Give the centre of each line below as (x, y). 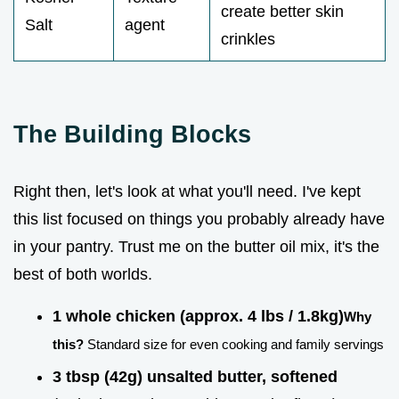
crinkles (248, 40)
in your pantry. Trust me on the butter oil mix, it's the (196, 247)
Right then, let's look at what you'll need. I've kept (187, 192)
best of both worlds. (83, 275)
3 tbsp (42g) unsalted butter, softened (195, 376)
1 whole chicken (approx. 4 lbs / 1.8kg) (198, 317)
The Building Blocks (132, 134)
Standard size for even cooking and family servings (234, 345)
